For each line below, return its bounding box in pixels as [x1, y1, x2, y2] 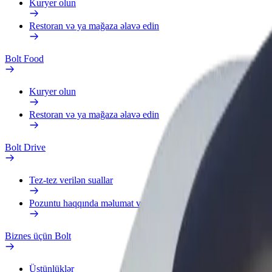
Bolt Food [5, 53, 44, 64]
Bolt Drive [5, 142, 46, 152]
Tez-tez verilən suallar [29, 175, 113, 185]
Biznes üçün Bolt [5, 231, 71, 241]
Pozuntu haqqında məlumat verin [29, 198, 155, 208]
